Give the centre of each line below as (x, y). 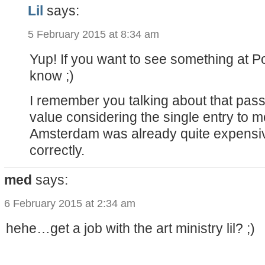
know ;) (52, 75)
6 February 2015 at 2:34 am (70, 203)
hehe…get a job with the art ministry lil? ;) (130, 228)
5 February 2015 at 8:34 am (93, 34)
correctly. (57, 150)
